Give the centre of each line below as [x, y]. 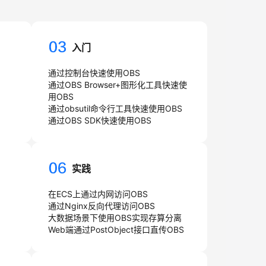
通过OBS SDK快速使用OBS [99, 120]
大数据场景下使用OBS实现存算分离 [115, 218]
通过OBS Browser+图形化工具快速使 [117, 85]
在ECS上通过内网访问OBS [98, 194]
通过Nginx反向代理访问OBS [101, 206]
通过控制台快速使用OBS [94, 73]
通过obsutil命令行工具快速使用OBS [115, 108]
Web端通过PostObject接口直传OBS [116, 229]
